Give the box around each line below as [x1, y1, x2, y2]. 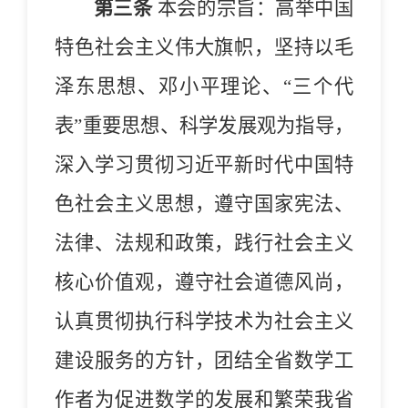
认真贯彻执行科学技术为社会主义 [55, 310, 353, 332]
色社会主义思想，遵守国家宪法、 [55, 192, 353, 215]
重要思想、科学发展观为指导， [82, 114, 354, 137]
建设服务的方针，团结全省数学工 [55, 349, 353, 372]
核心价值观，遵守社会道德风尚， [55, 270, 353, 293]
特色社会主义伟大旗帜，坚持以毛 [55, 36, 353, 58]
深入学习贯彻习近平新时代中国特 [55, 153, 353, 176]
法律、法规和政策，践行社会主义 [55, 231, 353, 254]
